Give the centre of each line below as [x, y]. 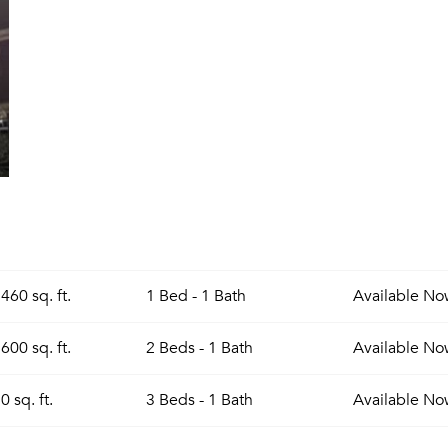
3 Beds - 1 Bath [199, 400]
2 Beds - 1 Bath [199, 348]
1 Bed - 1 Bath [196, 296]
